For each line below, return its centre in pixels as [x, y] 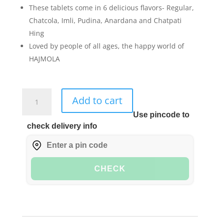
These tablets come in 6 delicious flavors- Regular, [111, 7]
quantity [35, 172]
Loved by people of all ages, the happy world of [106, 46]
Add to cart [97, 100]
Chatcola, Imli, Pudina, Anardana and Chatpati [105, 20]
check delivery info [62, 126]
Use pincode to [161, 114]
